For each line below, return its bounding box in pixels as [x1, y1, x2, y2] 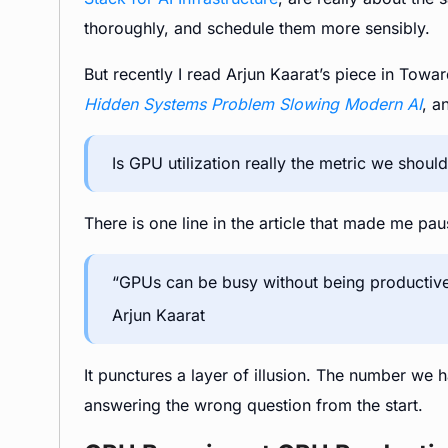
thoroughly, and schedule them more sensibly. [84, 18, 430, 38]
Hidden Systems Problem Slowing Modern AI [84, 94, 422, 114]
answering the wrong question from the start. [84, 395, 423, 415]
